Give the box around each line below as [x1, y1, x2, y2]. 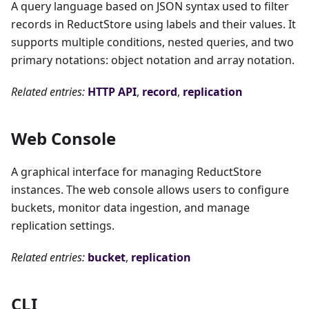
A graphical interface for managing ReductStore [11, 164, 261, 180]
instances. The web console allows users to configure [11, 182, 289, 198]
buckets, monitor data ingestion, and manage [11, 200, 250, 216]
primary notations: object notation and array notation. [11, 52, 295, 68]
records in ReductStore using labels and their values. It [11, 17, 296, 32]
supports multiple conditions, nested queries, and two [11, 34, 294, 50]
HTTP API [88, 84, 137, 100]
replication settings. [11, 218, 114, 234]
